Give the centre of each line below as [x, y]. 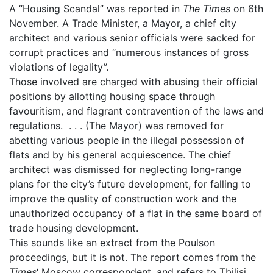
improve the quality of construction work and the [123, 198]
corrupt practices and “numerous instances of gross [129, 52]
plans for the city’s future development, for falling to [130, 184]
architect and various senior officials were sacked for [132, 37]
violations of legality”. [59, 67]
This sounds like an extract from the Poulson [112, 242]
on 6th [247, 8]
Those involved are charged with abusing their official [133, 81]
